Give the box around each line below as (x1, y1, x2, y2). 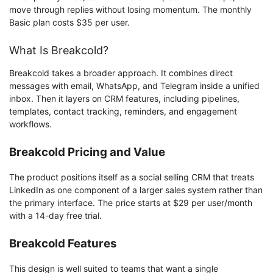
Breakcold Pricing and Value (9, 145, 165, 160)
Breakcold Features (9, 236, 117, 250)
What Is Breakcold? (9, 44, 108, 57)
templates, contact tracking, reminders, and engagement (9, 106, 237, 117)
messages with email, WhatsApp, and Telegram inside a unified (9, 80, 260, 91)
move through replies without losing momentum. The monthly (9, 4, 252, 15)
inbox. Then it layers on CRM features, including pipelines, (9, 93, 239, 104)
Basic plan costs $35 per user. (9, 17, 130, 28)
